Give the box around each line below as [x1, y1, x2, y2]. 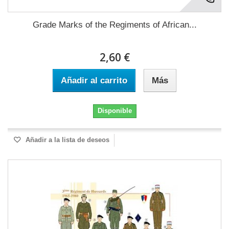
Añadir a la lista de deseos [24, 136, 109, 144]
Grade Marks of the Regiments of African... [32, 20, 197, 30]
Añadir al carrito [61, 76, 127, 85]
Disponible [97, 107, 132, 114]
